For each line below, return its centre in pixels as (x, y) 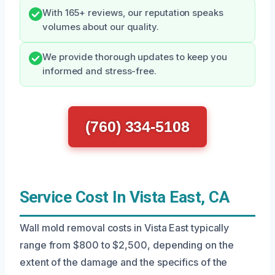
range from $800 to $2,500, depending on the (127, 245)
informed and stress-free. (99, 71)
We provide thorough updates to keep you (135, 57)
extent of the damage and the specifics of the (124, 262)
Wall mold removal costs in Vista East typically (125, 228)
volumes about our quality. (101, 27)
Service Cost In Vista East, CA (125, 197)
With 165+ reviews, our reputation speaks (133, 13)
